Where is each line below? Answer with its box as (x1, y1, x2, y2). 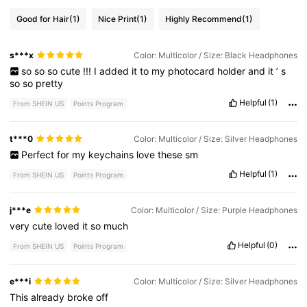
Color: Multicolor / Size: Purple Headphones (130, 204, 297, 215)
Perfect (21, 148, 57, 160)
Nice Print (98, 14, 137, 25)
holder (217, 64, 248, 77)
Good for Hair (16, 14, 69, 25)
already (31, 291, 68, 304)
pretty (36, 77, 64, 89)
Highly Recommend (165, 14, 243, 25)
